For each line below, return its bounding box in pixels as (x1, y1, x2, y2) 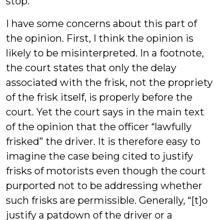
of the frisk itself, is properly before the (6, 91, 192, 103)
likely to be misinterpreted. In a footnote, (6, 47, 204, 59)
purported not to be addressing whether (6, 180, 202, 192)
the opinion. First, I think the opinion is (6, 32, 193, 44)
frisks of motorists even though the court (6, 165, 206, 177)
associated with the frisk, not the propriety (6, 77, 213, 88)
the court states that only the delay (6, 62, 176, 74)
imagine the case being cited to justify (6, 150, 193, 162)
